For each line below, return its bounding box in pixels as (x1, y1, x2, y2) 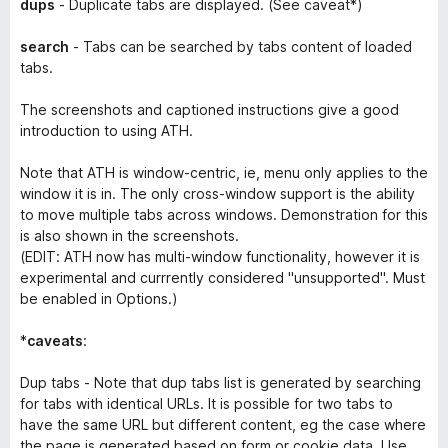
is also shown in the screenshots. (20, 227, 239, 244)
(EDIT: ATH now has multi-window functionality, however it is (20, 248, 420, 265)
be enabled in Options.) (20, 290, 178, 307)
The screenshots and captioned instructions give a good (20, 101, 399, 118)
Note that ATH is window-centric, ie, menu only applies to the (20, 164, 428, 181)
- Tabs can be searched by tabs (69, 38, 291, 55)
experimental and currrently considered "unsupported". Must (20, 269, 425, 286)
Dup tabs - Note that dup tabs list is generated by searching (20, 374, 421, 391)
